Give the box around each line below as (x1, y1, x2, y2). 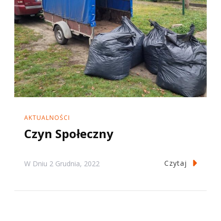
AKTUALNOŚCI (24, 113, 70, 122)
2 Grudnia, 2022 (49, 158, 100, 168)
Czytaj (164, 158, 187, 168)
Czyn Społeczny (24, 125, 113, 142)
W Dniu (24, 158, 49, 168)
